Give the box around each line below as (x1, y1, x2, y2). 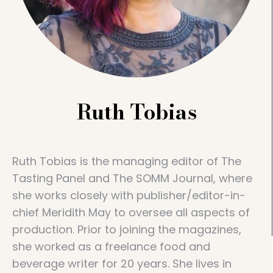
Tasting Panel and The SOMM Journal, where (12, 171, 252, 186)
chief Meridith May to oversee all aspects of (12, 205, 250, 220)
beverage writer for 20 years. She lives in (12, 256, 232, 271)
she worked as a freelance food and (12, 239, 210, 254)
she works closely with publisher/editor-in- (12, 188, 246, 203)
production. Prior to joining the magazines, (12, 222, 241, 237)
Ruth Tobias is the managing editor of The (12, 154, 241, 169)
